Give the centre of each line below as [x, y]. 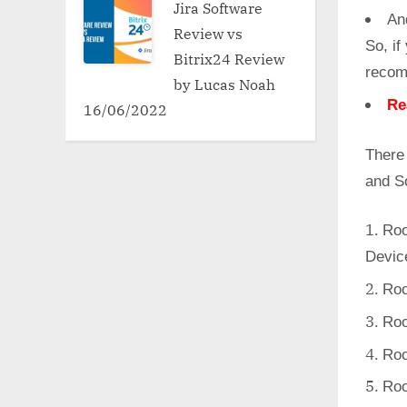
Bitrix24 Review [229, 58]
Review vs [208, 33]
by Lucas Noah [225, 84]
